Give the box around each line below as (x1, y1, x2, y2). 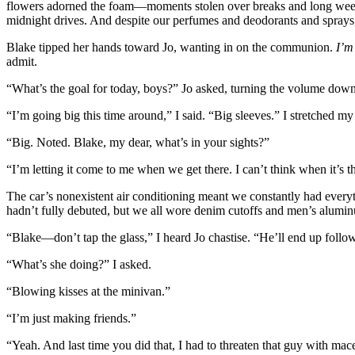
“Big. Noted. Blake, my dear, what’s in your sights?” (6, 136, 269, 150)
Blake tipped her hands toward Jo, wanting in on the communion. (6, 40, 336, 55)
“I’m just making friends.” (6, 311, 136, 326)
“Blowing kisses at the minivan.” (6, 284, 170, 299)
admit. (6, 55, 37, 69)
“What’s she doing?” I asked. (6, 258, 151, 272)
